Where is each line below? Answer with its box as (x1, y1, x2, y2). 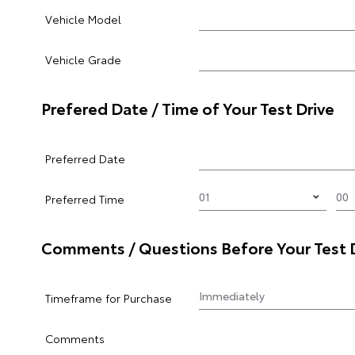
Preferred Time (45, 191, 124, 207)
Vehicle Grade (45, 52, 121, 67)
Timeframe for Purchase (45, 290, 172, 306)
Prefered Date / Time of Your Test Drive (41, 97, 334, 119)
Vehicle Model (45, 11, 121, 27)
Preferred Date (45, 151, 125, 166)
